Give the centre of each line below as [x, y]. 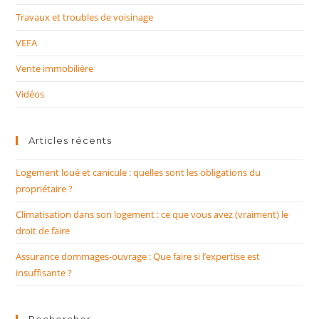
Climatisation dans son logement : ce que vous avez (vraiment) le [152, 215]
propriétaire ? [45, 189]
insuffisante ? [44, 273]
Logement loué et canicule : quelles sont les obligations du [138, 173]
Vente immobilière [55, 69]
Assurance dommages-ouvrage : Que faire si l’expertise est [138, 257]
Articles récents [70, 141]
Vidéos [30, 94]
